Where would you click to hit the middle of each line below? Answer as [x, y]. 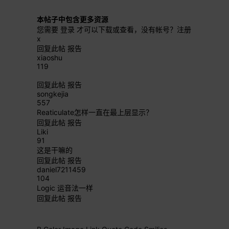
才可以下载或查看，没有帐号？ [126, 29]
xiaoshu [50, 58]
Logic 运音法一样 [65, 188]
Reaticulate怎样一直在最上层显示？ [95, 112]
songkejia [53, 94]
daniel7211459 [61, 169]
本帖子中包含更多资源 [73, 19]
